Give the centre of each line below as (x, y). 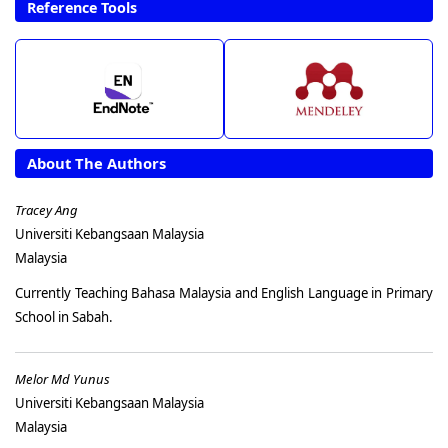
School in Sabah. (64, 316)
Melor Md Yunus (62, 379)
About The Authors (96, 162)
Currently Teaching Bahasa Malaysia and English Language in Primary (224, 292)
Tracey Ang (46, 209)
